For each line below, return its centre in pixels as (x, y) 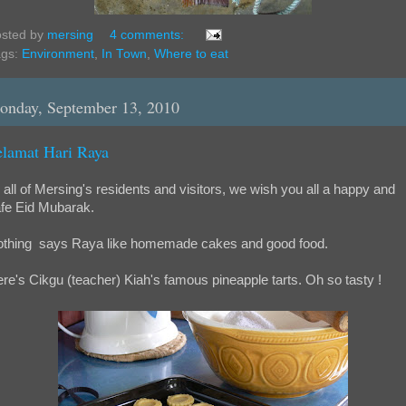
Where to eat (191, 53)
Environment (58, 53)
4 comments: (148, 34)
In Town (124, 53)
